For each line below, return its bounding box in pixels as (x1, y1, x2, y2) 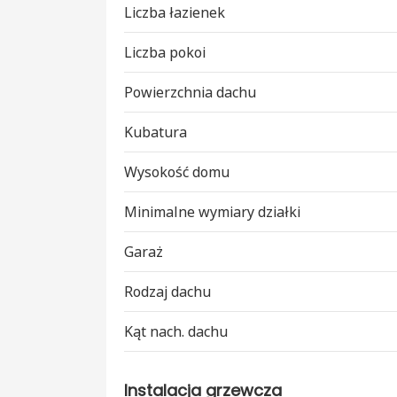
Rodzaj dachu (124, 282, 211, 302)
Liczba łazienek (124, 3, 225, 23)
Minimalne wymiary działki (124, 202, 300, 222)
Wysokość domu (124, 162, 230, 183)
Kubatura (124, 122, 187, 143)
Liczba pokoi (124, 43, 206, 63)
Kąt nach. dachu (124, 322, 228, 342)
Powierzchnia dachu (124, 82, 256, 103)
